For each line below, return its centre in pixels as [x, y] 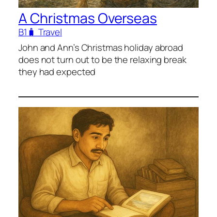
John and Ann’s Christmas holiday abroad [101, 47]
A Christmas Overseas [88, 18]
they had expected [57, 71]
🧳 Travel [45, 32]
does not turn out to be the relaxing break [102, 59]
